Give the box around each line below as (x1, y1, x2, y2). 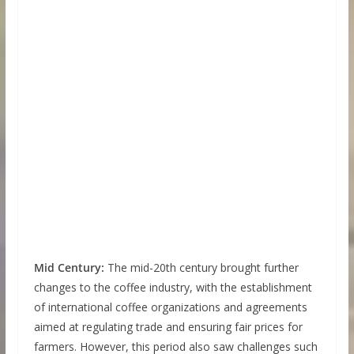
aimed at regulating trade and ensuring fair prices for (33, 319, 303, 335)
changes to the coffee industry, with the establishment (33, 280, 312, 296)
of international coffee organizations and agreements (33, 299, 307, 315)
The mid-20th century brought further (104, 260, 299, 276)
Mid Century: (33, 260, 104, 276)
